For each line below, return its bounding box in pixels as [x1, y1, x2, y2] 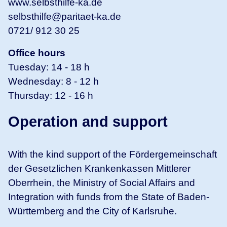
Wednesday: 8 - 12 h [8, 75, 99, 87]
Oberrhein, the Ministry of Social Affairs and [8, 177, 195, 188]
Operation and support [8, 113, 168, 130]
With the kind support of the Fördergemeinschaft [8, 148, 217, 160]
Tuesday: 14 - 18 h [8, 61, 90, 72]
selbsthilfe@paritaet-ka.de [8, 11, 121, 22]
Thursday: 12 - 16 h [8, 90, 93, 101]
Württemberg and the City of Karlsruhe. [8, 205, 177, 216]
